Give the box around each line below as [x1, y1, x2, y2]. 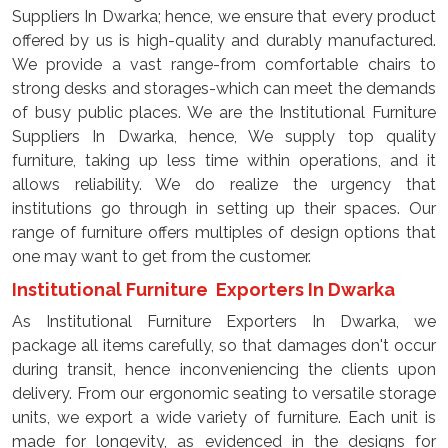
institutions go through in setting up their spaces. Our [12, 199, 436, 218]
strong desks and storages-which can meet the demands [12, 79, 436, 98]
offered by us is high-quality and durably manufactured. [12, 31, 436, 50]
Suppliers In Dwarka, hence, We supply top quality [12, 127, 436, 146]
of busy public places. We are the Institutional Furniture [12, 103, 436, 122]
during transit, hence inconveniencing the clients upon [12, 360, 436, 379]
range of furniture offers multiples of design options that [12, 223, 436, 242]
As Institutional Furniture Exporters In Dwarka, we [12, 312, 436, 331]
